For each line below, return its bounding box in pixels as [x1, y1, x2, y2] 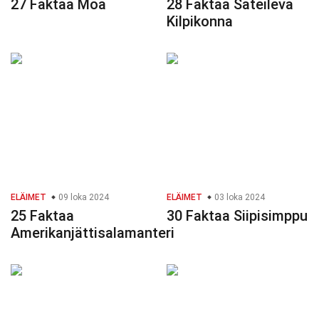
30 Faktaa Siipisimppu [167, 207, 308, 225]
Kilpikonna [167, 13, 233, 31]
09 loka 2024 [56, 192, 109, 203]
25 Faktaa [11, 207, 74, 225]
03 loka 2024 [212, 192, 265, 203]
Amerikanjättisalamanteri [11, 224, 174, 242]
